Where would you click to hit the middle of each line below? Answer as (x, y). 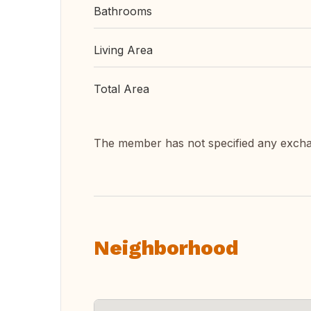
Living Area (123, 50)
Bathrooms (123, 11)
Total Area (121, 89)
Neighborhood (166, 247)
